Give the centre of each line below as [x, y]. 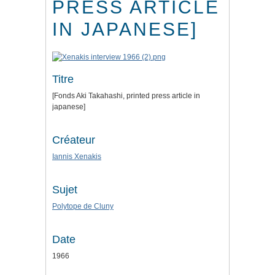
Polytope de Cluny [83, 207]
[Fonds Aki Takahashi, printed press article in [126, 96]
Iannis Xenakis [77, 157]
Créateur [74, 140]
